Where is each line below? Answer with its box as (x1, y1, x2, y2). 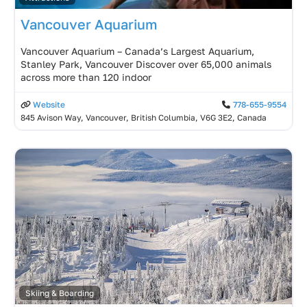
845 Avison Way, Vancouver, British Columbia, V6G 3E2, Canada (21, 112, 267, 123)
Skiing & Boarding (25, 288, 94, 299)
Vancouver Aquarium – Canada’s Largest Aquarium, (21, 45, 254, 58)
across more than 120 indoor (21, 71, 151, 84)
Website (32, 99, 65, 110)
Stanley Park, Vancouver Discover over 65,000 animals (21, 58, 271, 71)
